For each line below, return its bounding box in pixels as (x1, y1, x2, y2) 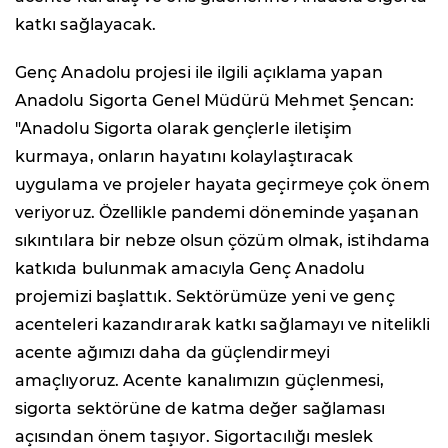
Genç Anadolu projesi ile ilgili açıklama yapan (15, 62, 383, 82)
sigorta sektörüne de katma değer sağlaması (15, 398, 386, 418)
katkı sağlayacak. (15, 14, 157, 34)
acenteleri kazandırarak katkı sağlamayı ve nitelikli (15, 314, 431, 334)
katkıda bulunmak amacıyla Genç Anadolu (15, 258, 366, 278)
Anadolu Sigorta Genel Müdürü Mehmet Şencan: (15, 90, 415, 110)
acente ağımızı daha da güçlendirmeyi (15, 342, 330, 362)
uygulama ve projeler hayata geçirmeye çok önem (15, 174, 430, 194)
